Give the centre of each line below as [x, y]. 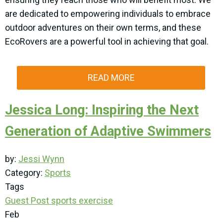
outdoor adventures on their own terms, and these [103, 28]
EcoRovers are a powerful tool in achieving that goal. [107, 42]
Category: [25, 173]
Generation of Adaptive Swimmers [108, 132]
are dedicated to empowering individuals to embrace [108, 14]
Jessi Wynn [41, 159]
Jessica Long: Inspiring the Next [102, 110]
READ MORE [111, 78]
